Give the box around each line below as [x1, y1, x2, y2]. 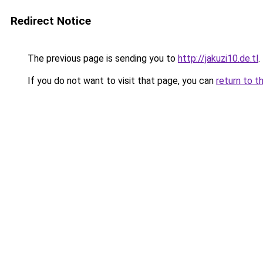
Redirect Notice [11, 14, 91, 28]
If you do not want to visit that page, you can [25, 75, 216, 86]
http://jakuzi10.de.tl [178, 53, 258, 64]
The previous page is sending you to [25, 53, 178, 64]
